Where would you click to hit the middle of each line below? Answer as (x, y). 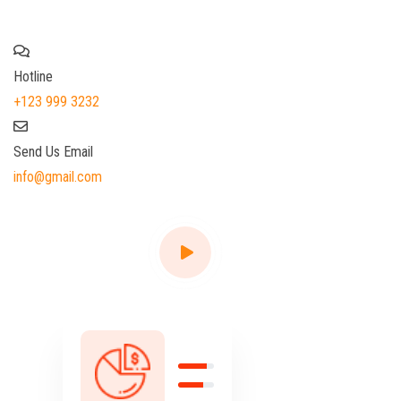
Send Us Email (53, 151)
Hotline (33, 76)
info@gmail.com (58, 176)
